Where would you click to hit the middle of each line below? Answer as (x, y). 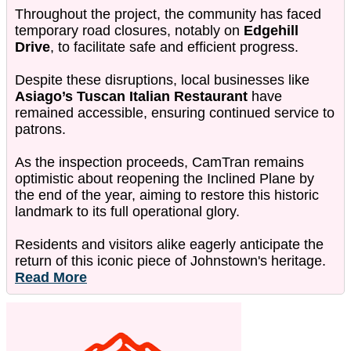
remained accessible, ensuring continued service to (175, 112)
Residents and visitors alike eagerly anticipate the (169, 244)
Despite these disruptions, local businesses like (162, 80)
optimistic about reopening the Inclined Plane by (165, 178)
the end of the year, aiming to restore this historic (167, 195)
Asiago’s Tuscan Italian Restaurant (131, 96)
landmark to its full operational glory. (127, 211)
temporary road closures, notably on (129, 30)
